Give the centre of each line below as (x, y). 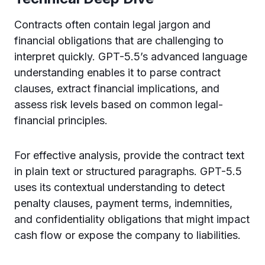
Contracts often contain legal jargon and (112, 24)
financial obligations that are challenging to (119, 40)
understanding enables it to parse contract (117, 72)
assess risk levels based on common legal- (119, 104)
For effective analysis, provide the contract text (129, 155)
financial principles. (61, 120)
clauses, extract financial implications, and (117, 88)
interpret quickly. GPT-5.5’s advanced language (131, 56)
